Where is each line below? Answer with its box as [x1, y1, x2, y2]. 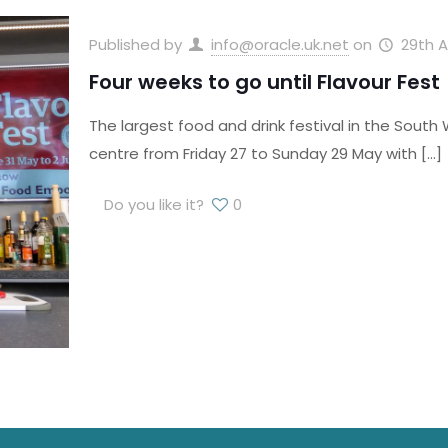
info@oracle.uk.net [210, 33, 349, 55]
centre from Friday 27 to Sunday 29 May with [88, 142, 417, 164]
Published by [88, 33, 186, 55]
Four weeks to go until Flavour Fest [88, 67, 440, 96]
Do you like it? [103, 193, 204, 215]
